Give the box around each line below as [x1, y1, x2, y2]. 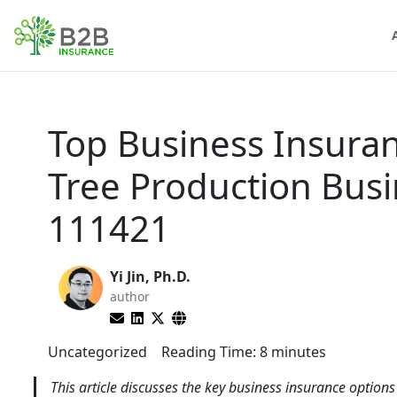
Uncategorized [48, 342, 147, 362]
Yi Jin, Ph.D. [110, 267, 191, 286]
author [110, 288, 150, 305]
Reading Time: [161, 342, 256, 362]
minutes [271, 342, 326, 362]
